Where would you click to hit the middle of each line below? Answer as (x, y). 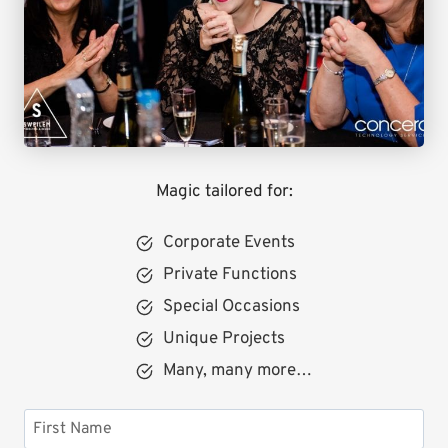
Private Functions (230, 275)
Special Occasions (231, 307)
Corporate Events (229, 243)
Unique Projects (224, 339)
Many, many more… (237, 371)
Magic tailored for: (224, 192)
